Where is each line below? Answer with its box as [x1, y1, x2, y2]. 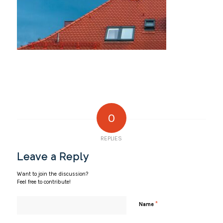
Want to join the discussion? [16, 171, 88, 178]
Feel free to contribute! [16, 179, 71, 186]
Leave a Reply [16, 151, 89, 163]
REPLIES [101, 135, 122, 142]
